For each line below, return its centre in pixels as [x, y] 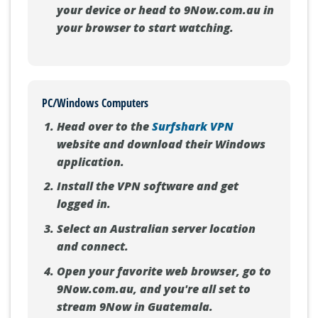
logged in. [83, 204]
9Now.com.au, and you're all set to [153, 289]
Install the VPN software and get [147, 186]
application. [90, 161]
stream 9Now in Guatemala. [135, 306]
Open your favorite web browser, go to [164, 271]
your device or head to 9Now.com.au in [165, 10]
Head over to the [104, 126]
